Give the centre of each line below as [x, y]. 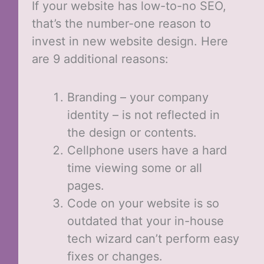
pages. [85, 186]
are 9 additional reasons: [100, 59]
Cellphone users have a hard [147, 151]
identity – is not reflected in [143, 115]
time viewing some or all [134, 168]
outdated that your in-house [145, 221]
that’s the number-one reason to [121, 24]
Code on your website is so [143, 204]
